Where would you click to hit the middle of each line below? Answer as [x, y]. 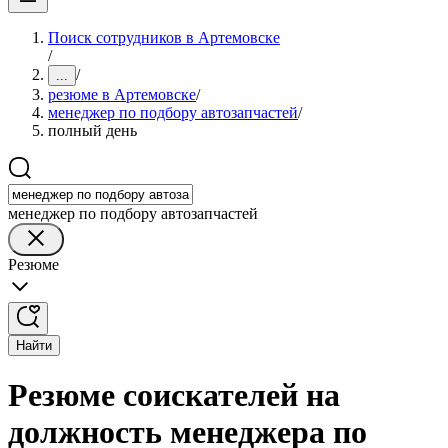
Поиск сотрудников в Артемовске [164, 37]
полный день [92, 130]
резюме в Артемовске [122, 94]
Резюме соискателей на [174, 395]
